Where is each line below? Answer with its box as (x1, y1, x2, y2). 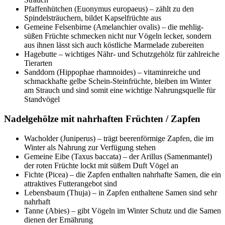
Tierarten (24, 59, 52, 68)
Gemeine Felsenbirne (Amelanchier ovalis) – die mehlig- (24, 23, 203, 32)
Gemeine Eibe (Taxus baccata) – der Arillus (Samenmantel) (24, 152, 212, 161)
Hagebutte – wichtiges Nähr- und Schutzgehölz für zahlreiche (24, 50, 219, 59)
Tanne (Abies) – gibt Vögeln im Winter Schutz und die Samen (24, 206, 221, 215)
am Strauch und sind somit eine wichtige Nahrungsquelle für (24, 86, 215, 95)
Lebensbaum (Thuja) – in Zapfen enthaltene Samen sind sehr (24, 188, 217, 197)
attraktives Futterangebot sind (24, 179, 117, 188)
